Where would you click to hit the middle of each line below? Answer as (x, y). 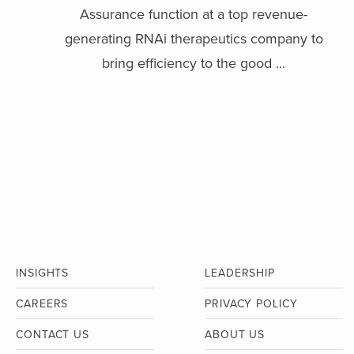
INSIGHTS (43, 273)
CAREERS (42, 304)
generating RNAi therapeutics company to (194, 39)
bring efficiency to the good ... (194, 64)
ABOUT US (235, 335)
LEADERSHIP (240, 273)
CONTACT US (53, 335)
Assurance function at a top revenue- (194, 15)
